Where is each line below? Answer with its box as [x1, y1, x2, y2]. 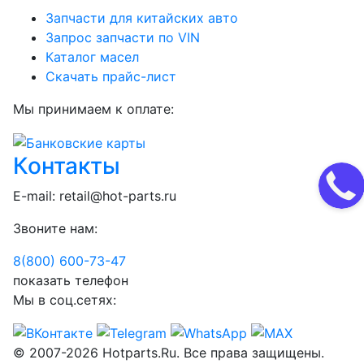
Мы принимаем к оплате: [13, 101, 174, 118]
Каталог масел [45, 49, 139, 66]
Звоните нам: [13, 219, 97, 236]
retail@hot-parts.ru [59, 187, 176, 204]
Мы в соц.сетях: [13, 291, 116, 308]
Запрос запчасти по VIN [45, 29, 200, 46]
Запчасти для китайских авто [45, 10, 238, 27]
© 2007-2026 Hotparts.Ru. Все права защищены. [13, 344, 324, 362]
